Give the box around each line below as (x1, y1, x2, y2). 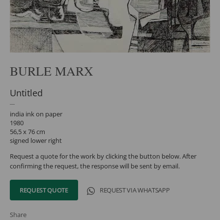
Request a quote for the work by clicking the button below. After (10, 152, 196, 161)
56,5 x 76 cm (10, 127, 45, 137)
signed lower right (10, 136, 62, 145)
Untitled (10, 87, 43, 99)
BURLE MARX (10, 62, 93, 80)
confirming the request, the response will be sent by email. (10, 162, 180, 171)
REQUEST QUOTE (20, 186, 68, 195)
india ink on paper (10, 110, 62, 119)
